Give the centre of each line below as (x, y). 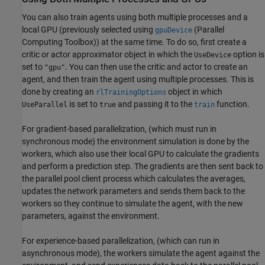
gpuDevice (174, 30)
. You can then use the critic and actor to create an (156, 67)
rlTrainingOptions (131, 93)
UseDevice (213, 55)
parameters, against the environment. (91, 216)
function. (232, 104)
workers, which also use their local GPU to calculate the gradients (140, 154)
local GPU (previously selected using (88, 30)
